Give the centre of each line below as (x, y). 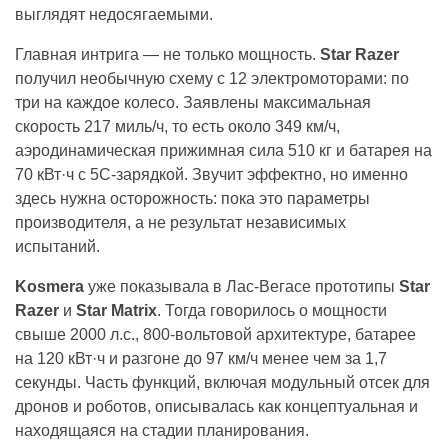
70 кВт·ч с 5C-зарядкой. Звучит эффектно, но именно (211, 174)
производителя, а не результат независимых (180, 222)
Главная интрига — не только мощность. (165, 54)
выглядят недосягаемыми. (114, 14)
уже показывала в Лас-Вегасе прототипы (239, 286)
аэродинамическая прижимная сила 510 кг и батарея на (223, 150)
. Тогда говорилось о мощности (272, 310)
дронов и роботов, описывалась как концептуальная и (216, 406)
